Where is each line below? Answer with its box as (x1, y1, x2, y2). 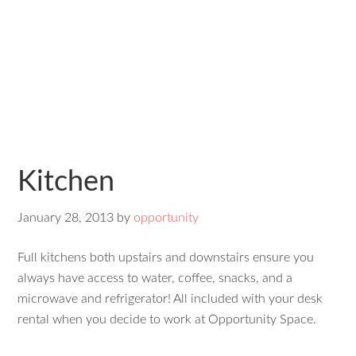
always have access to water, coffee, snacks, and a (17, 272, 293, 284)
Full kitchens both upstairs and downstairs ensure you (17, 251, 315, 264)
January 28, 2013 (17, 211, 114, 224)
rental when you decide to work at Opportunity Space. (17, 313, 317, 326)
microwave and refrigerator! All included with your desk (17, 292, 323, 305)
